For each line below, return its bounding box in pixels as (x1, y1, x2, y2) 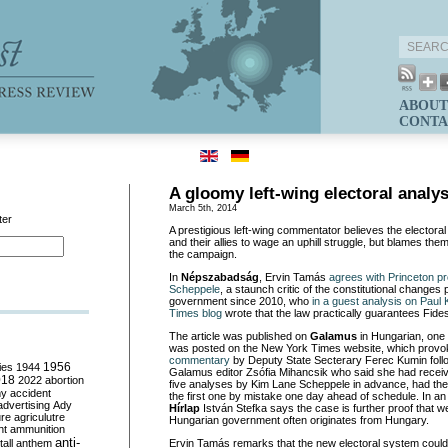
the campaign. (169, 248, 237, 260)
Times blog (169, 307, 222, 319)
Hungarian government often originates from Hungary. (169, 414, 429, 426)
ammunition (10, 423, 65, 435)
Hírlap (169, 402, 200, 414)
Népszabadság (181, 271, 259, 283)
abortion (45, 374, 84, 386)
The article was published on (169, 330, 310, 342)
